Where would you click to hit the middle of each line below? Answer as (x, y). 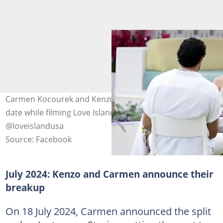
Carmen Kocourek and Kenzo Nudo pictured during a (105, 99)
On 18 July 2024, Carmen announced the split (108, 211)
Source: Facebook (38, 140)
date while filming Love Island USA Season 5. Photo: (101, 113)
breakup (25, 188)
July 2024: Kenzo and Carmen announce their (109, 174)
